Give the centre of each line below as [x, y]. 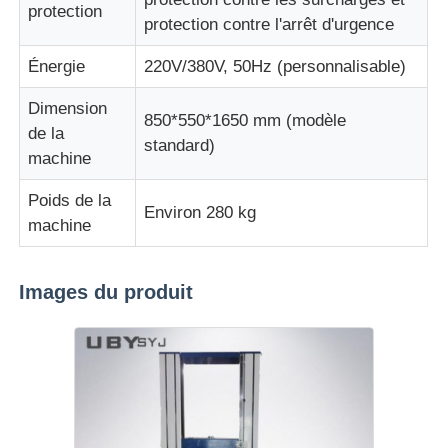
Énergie [57, 66]
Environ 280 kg [200, 212]
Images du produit [106, 291]
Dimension [68, 108]
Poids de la [70, 200]
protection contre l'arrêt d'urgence [269, 24]
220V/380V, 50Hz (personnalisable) [275, 66]
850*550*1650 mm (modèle [245, 120]
